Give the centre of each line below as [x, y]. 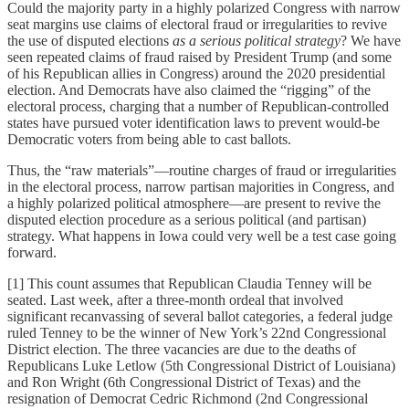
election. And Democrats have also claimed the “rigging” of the [189, 89]
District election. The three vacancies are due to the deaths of [182, 349]
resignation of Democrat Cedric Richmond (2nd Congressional [188, 398]
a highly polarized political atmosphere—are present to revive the [194, 203]
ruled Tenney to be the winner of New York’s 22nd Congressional [197, 332]
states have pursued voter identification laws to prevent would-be [194, 122]
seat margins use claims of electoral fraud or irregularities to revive [197, 24]
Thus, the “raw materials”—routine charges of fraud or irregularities [202, 170]
